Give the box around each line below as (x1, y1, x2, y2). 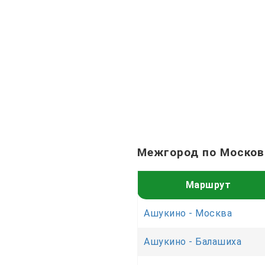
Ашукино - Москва (144, 207, 232, 219)
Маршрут (185, 179, 231, 190)
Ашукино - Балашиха (144, 235, 241, 247)
